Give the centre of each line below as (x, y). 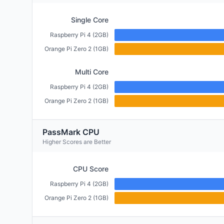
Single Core (90, 20)
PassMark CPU (71, 132)
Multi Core (92, 72)
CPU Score (91, 169)
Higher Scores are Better (77, 142)
